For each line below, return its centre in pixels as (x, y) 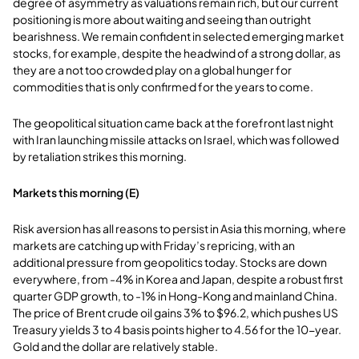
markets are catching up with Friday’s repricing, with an (154, 245)
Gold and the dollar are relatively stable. (115, 346)
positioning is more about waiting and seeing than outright (162, 19)
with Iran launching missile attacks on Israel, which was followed (176, 139)
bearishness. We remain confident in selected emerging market (178, 36)
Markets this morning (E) (76, 192)
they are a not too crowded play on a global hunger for (152, 69)
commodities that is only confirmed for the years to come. (163, 86)
